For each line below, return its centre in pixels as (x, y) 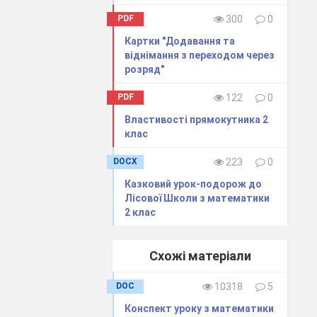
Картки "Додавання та (180, 41)
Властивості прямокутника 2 (197, 119)
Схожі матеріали (200, 255)
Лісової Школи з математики (197, 198)
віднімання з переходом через (200, 55)
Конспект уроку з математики (200, 308)
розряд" (145, 69)
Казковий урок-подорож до (194, 184)
